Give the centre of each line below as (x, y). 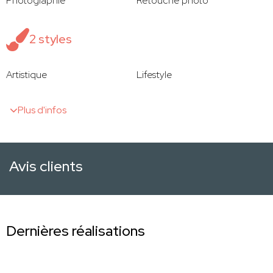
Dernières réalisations (76, 231)
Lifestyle (154, 75)
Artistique (27, 75)
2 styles (51, 39)
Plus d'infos (42, 110)
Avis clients (46, 166)
